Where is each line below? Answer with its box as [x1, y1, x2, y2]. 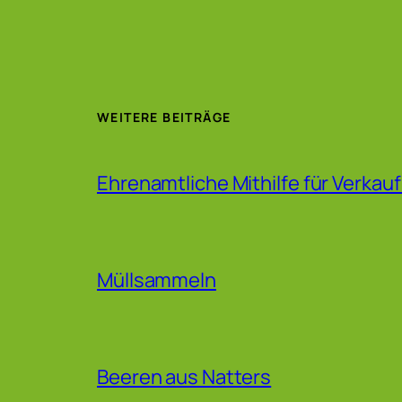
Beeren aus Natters [97, 363, 272, 390]
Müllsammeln [97, 266, 216, 293]
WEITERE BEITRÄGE [97, 108, 232, 126]
